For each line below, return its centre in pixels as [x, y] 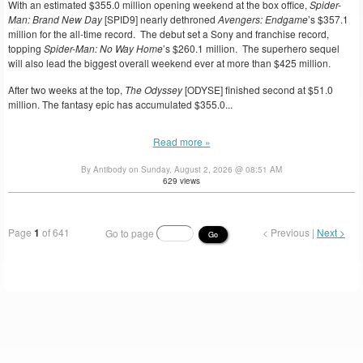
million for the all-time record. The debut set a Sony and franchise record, [169, 34]
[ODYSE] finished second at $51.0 [258, 89]
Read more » [181, 142]
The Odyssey [152, 89]
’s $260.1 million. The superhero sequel [251, 49]
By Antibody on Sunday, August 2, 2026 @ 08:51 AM [181, 169]
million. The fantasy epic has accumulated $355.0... [120, 104]
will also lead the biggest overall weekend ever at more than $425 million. [169, 63]
